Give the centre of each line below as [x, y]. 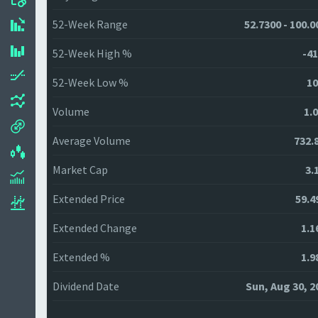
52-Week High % [92, 53]
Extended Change [95, 228]
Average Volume [92, 141]
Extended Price [89, 199]
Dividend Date [86, 286]
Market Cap [80, 170]
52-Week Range [90, 24]
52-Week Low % [91, 82]
